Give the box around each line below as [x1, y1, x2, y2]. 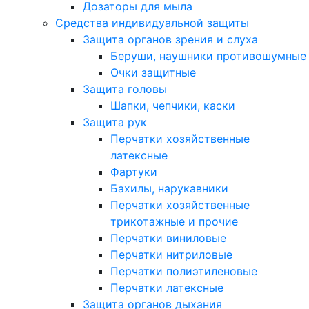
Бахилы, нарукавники [110, 181, 228, 195]
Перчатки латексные [110, 281, 223, 295]
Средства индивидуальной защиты [55, 16, 249, 30]
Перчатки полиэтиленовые [110, 264, 257, 278]
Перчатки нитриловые [110, 248, 232, 261]
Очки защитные [110, 66, 196, 79]
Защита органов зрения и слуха [83, 32, 258, 46]
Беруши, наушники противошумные [110, 49, 306, 63]
